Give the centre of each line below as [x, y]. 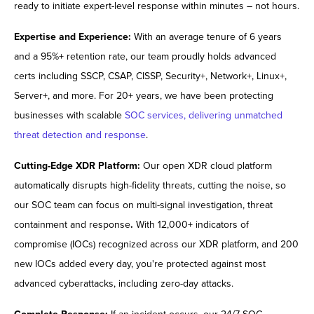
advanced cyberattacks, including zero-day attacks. [124, 284]
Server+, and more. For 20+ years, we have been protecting [144, 96]
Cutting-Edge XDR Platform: [78, 166]
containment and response [72, 225]
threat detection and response [80, 135]
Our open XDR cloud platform [207, 166]
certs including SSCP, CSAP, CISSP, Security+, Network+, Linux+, [150, 76]
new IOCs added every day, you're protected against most [140, 264]
